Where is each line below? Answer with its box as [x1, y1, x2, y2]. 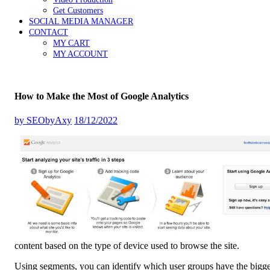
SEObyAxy [27, 115, 72, 125]
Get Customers [53, 6, 103, 15]
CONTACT [29, 28, 68, 37]
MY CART [53, 39, 90, 48]
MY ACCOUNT [53, 49, 108, 58]
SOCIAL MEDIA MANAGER [29, 17, 133, 26]
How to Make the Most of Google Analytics [14, 91, 189, 102]
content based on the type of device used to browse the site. [14, 240, 239, 251]
